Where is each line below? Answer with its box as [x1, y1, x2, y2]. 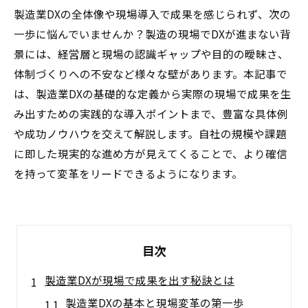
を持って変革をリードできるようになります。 [14, 166, 243, 181]
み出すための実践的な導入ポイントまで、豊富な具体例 [14, 106, 288, 121]
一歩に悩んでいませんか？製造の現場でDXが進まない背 [14, 26, 291, 41]
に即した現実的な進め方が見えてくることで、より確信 [14, 146, 287, 161]
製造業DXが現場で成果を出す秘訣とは [45, 272, 234, 287]
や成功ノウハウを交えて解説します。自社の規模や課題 [14, 126, 287, 141]
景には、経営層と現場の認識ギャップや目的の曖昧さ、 [14, 46, 289, 61]
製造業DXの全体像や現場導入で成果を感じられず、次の [14, 6, 291, 21]
